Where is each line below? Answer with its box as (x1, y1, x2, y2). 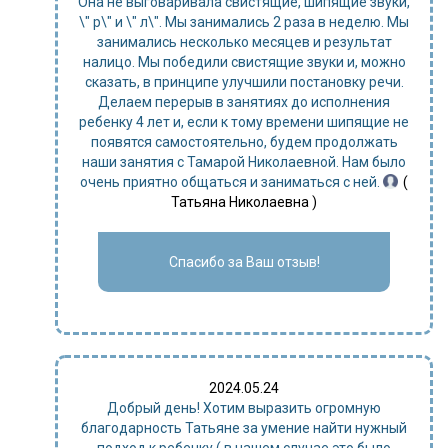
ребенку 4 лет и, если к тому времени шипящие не (79, 114, 409, 130)
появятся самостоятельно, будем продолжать (90, 134, 398, 150)
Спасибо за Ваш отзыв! (168, 254, 320, 270)
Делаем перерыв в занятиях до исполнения (98, 94, 390, 110)
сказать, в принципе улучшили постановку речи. (84, 74, 404, 90)
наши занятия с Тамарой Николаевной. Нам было (82, 154, 406, 170)
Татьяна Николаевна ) (171, 194, 317, 210)
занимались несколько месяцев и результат (96, 34, 392, 50)
